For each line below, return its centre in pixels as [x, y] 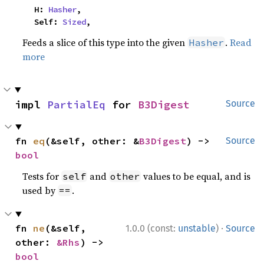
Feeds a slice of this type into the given [105, 42]
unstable [197, 228]
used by [40, 190]
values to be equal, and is [196, 176]
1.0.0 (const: [152, 228]
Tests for [42, 176]
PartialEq [76, 105]
